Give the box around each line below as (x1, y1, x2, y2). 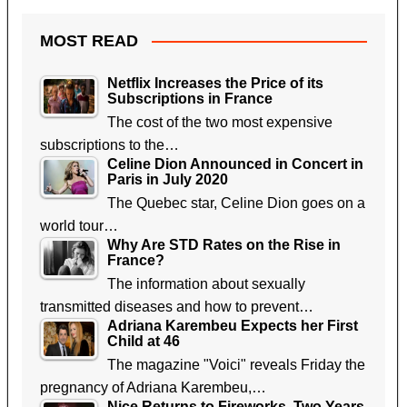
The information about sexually (106, 275, 305, 292)
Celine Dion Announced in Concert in (106, 155, 363, 172)
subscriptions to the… (39, 136, 179, 153)
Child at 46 (106, 333, 180, 349)
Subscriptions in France (106, 90, 273, 106)
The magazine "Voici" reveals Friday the (106, 356, 365, 372)
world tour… (39, 217, 118, 233)
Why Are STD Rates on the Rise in (106, 236, 341, 253)
